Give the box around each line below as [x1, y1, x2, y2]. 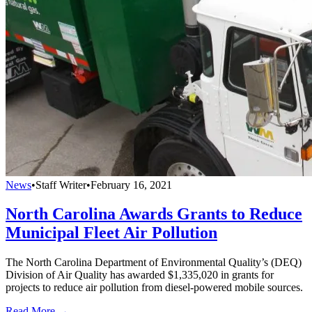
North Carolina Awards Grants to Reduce [6, 205, 302, 224]
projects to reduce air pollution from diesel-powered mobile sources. [6, 281, 303, 294]
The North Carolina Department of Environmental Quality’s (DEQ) [6, 256, 302, 269]
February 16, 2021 [91, 178, 172, 191]
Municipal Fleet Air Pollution [6, 224, 217, 242]
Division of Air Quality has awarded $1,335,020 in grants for [6, 269, 274, 281]
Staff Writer [36, 178, 86, 191]
